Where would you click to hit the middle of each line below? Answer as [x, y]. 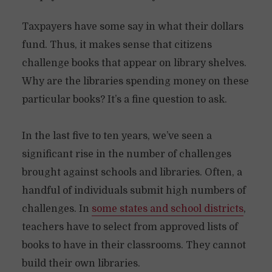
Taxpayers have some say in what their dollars [132, 27]
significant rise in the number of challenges [126, 154]
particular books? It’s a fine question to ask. [124, 100]
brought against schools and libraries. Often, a [132, 172]
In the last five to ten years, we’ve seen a [117, 136]
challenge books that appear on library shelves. [134, 63]
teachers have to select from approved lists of [130, 227]
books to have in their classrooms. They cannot [134, 245]
